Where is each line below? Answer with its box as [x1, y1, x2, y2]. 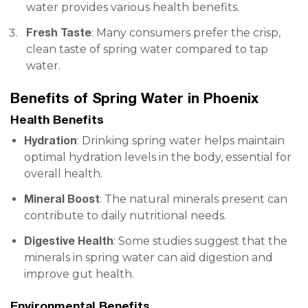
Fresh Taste [26, 25, 91, 38]
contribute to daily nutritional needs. [24, 209, 226, 222]
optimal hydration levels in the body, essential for [24, 151, 291, 164]
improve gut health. [24, 267, 134, 280]
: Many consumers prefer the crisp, [91, 26, 280, 39]
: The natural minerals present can [100, 192, 287, 206]
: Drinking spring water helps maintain [77, 134, 285, 147]
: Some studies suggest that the [113, 234, 287, 247]
